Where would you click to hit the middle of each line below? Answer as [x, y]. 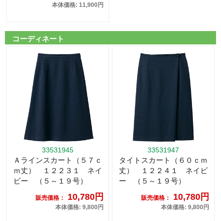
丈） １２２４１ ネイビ [163, 171]
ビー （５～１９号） [50, 181]
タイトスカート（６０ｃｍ [163, 160]
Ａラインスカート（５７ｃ [58, 160]
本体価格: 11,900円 [78, 5]
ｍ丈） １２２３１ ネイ [58, 171]
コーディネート [38, 39]
